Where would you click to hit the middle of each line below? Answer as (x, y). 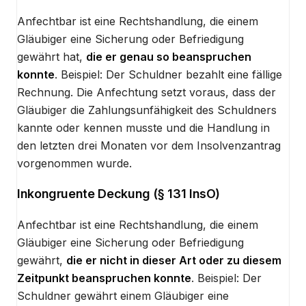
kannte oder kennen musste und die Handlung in (143, 127)
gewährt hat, (50, 56)
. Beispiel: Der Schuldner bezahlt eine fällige (168, 74)
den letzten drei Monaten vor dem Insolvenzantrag (149, 145)
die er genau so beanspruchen (169, 56)
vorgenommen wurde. (74, 163)
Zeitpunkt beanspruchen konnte (104, 278)
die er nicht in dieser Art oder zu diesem (174, 260)
